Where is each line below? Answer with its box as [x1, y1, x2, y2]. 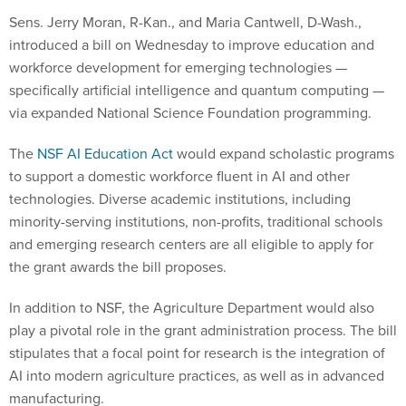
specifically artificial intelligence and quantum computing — [9, 80, 384, 101]
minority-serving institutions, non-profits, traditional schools [9, 211, 382, 233]
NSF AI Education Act [37, 143, 173, 165]
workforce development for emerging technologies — [9, 57, 347, 79]
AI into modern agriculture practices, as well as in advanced [9, 365, 384, 387]
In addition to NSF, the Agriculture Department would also [9, 297, 374, 319]
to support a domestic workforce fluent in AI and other [9, 166, 350, 188]
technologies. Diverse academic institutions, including [9, 188, 351, 210]
